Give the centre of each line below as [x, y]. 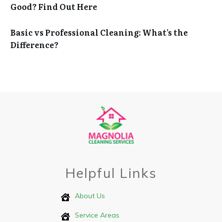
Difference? [34, 45]
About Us [90, 196]
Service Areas [97, 215]
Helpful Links [111, 173]
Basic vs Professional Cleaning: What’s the [99, 32]
